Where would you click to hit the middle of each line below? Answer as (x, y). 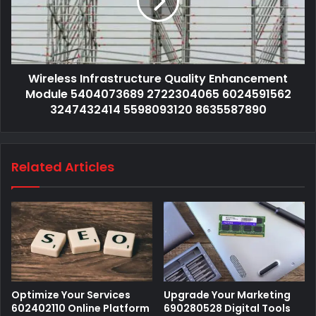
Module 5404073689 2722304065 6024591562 (158, 94)
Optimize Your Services (71, 294)
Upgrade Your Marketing (227, 294)
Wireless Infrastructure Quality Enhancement (158, 78)
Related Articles (63, 166)
